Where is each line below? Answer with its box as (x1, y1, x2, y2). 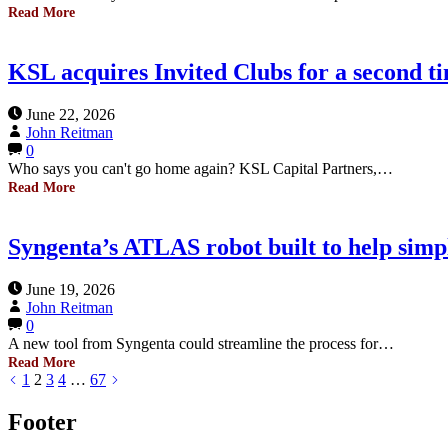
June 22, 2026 (26, 105, 115, 123)
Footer (8, 408, 77, 435)
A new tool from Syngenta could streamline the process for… (8, 334, 394, 352)
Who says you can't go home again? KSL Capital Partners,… (8, 159, 393, 177)
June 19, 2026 (26, 280, 115, 298)
